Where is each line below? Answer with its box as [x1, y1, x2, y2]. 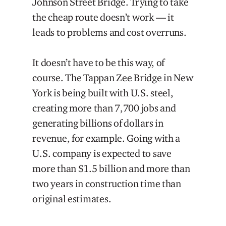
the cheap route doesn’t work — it [32, 11, 174, 23]
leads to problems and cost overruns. [32, 26, 187, 38]
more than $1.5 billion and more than [32, 162, 190, 175]
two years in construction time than [32, 177, 181, 190]
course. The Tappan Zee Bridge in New [32, 71, 193, 84]
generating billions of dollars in [32, 117, 163, 129]
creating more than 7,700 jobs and [32, 101, 176, 114]
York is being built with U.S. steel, [32, 86, 174, 99]
